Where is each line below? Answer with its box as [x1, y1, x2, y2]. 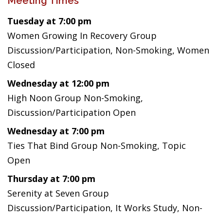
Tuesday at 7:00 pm [7, 15, 91, 27]
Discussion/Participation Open [7, 107, 136, 118]
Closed [7, 59, 35, 71]
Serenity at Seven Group [7, 187, 109, 199]
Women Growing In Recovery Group [7, 30, 157, 41]
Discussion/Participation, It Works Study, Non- [7, 202, 202, 214]
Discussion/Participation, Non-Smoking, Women [7, 44, 209, 56]
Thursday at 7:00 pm [7, 173, 95, 184]
